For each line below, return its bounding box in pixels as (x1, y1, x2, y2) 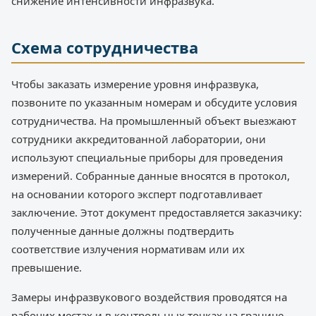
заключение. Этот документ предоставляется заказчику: (11, 205, 302, 219)
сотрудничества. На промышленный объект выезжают (11, 113, 296, 128)
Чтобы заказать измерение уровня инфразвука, (11, 76, 259, 91)
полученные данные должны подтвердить (11, 223, 234, 238)
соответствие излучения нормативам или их (11, 241, 245, 256)
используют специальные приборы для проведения (11, 150, 283, 164)
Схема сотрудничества (11, 36, 198, 58)
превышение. (11, 260, 82, 274)
